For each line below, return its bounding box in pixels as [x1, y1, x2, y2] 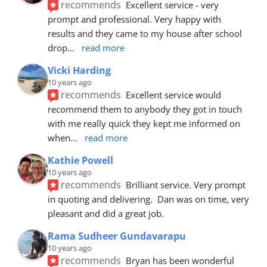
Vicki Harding [48, 63, 111, 77]
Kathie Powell [48, 153, 113, 167]
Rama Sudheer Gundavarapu [48, 229, 186, 243]
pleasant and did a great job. [48, 207, 164, 219]
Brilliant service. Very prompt [126, 178, 246, 191]
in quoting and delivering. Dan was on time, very [48, 193, 249, 205]
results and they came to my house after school [48, 27, 242, 39]
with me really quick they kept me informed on [48, 117, 240, 129]
